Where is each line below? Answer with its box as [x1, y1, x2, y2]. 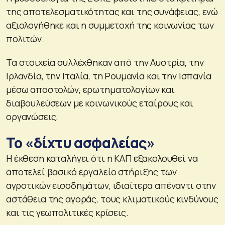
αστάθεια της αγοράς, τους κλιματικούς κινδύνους [6, 192, 218, 205]
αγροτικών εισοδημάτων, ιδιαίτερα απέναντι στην [6, 179, 216, 191]
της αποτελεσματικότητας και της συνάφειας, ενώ [6, 5, 218, 18]
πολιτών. [6, 32, 44, 45]
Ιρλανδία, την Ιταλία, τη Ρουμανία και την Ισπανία [6, 69, 211, 82]
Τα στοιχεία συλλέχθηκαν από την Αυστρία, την [6, 56, 204, 68]
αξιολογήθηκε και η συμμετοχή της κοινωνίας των [6, 19, 214, 31]
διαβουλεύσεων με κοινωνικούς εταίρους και [6, 96, 193, 109]
